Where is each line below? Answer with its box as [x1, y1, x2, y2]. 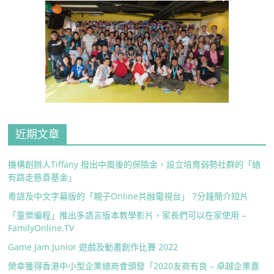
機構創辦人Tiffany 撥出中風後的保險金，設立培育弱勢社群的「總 [8, 158, 261, 170]
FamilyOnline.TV [8, 222, 75, 234]
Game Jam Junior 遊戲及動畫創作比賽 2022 [8, 241, 179, 253]
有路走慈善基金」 [8, 171, 77, 183]
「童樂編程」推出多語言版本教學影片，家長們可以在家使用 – [8, 209, 246, 221]
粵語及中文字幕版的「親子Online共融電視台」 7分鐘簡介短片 [8, 190, 249, 202]
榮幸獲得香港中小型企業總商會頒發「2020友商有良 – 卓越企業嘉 [8, 260, 260, 272]
